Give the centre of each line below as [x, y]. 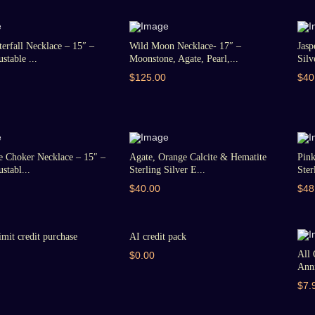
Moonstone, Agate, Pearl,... [184, 59]
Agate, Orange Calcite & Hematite [198, 157]
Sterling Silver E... [168, 170]
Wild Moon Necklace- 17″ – [186, 46]
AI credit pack [158, 237]
